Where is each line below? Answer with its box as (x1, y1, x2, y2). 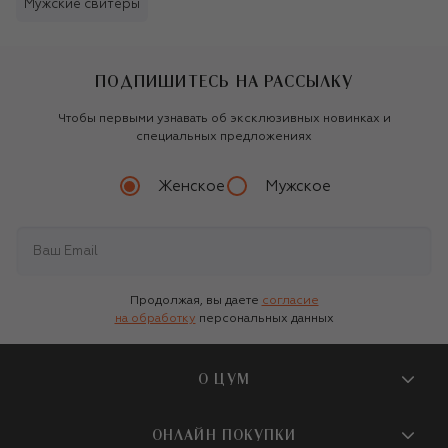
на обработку (114, 313, 196, 326)
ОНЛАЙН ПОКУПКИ (151, 429, 297, 444)
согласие (261, 295, 319, 308)
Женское (157, 178, 225, 194)
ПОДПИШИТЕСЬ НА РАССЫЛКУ (95, 73, 353, 90)
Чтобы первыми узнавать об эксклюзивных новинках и (57, 113, 391, 126)
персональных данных (198, 313, 334, 326)
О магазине (189, 419, 259, 432)
